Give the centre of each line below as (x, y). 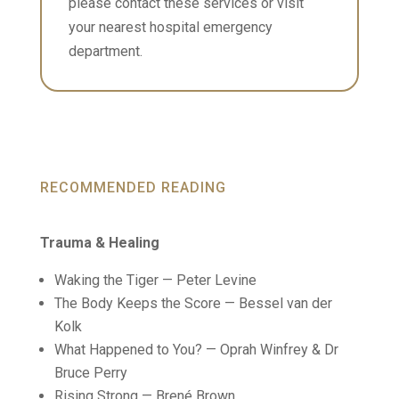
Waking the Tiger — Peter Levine (155, 280)
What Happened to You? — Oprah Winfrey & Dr (196, 350)
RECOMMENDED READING (133, 187)
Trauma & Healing (99, 243)
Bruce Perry (90, 373)
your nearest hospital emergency (170, 27)
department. (105, 51)
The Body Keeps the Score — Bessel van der (193, 303)
